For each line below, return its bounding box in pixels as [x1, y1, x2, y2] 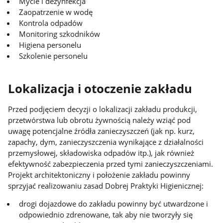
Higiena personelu [19, 39, 82, 50]
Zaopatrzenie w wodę [19, 6, 93, 17]
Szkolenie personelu [19, 50, 88, 61]
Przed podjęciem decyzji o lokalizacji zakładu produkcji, [8, 104, 198, 114]
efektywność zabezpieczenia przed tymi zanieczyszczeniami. [8, 158, 214, 169]
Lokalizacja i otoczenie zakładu [8, 81, 193, 97]
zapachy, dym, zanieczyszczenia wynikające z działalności [8, 136, 204, 147]
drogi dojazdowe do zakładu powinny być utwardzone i [19, 199, 209, 209]
